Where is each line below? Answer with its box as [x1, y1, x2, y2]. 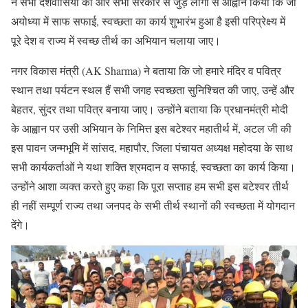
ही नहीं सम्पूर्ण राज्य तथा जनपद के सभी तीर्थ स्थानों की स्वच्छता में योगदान [11, 198, 295, 213]
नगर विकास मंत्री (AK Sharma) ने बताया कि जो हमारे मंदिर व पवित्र [11, 63, 281, 78]
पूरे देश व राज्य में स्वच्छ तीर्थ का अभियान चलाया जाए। [11, 33, 221, 48]
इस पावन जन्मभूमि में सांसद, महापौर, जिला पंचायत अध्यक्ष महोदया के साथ [11, 140, 293, 155]
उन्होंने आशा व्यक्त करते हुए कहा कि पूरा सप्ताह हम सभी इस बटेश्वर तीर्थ [11, 179, 289, 194]
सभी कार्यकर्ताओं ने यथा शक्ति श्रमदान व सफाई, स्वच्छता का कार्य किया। [11, 159, 296, 175]
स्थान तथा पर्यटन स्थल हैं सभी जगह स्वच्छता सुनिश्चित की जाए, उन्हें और [11, 82, 294, 98]
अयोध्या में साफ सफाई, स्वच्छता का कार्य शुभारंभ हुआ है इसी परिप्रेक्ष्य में [11, 14, 285, 29]
